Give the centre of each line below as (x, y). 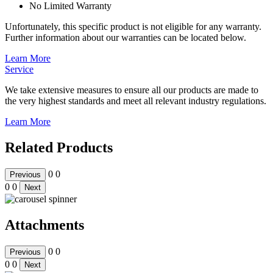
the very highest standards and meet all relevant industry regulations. (136, 101)
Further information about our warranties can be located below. (126, 37)
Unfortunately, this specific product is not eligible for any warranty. (133, 26)
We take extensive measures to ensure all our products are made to (132, 90)
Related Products (59, 147)
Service (19, 69)
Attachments (44, 225)
